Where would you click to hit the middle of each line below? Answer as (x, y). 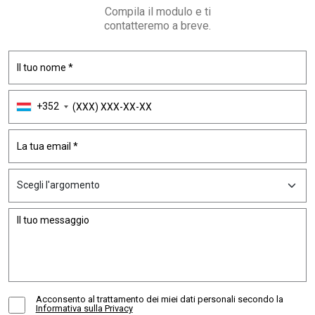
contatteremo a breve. (157, 25)
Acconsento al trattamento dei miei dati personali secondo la (159, 299)
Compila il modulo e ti (157, 11)
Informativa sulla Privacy (84, 308)
